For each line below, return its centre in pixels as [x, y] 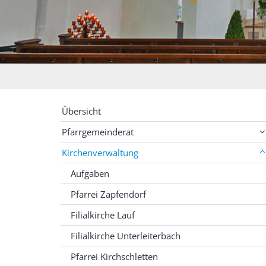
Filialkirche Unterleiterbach [126, 236]
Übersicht [81, 111]
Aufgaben [90, 173]
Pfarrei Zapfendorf [108, 194]
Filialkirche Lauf [103, 215]
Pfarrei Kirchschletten [114, 256]
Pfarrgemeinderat [98, 132]
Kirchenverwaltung [100, 153]
